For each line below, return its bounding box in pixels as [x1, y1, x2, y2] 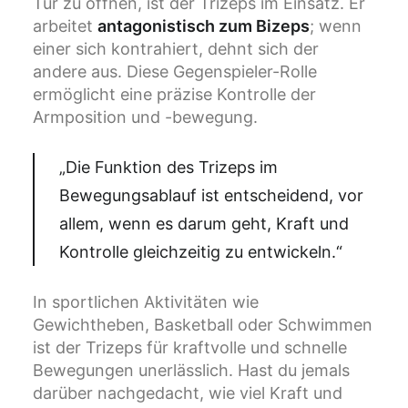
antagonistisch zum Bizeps [97, 16, 310, 36]
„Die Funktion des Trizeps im [59, 158, 278, 178]
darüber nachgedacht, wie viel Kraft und [33, 383, 342, 403]
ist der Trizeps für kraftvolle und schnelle [33, 338, 347, 358]
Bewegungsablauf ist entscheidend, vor [59, 186, 363, 206]
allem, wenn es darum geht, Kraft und [59, 214, 349, 234]
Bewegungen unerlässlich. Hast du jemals [33, 361, 350, 381]
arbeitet [33, 16, 97, 36]
